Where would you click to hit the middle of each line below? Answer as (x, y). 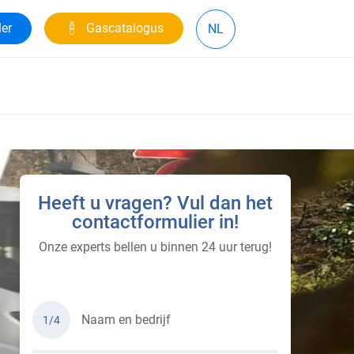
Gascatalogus (125, 28)
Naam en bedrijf (126, 320)
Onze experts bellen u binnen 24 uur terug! (155, 247)
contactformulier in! (155, 222)
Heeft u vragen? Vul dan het (155, 203)
